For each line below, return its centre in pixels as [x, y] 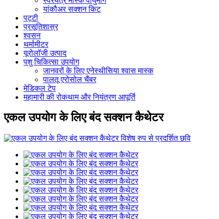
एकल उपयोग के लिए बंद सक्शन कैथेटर [84, 118]
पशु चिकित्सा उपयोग [51, 62]
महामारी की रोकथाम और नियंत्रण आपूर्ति [79, 97]
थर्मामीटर [36, 44]
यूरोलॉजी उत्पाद [45, 53]
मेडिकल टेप [40, 88]
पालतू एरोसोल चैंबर [70, 79]
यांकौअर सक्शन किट [72, 9]
